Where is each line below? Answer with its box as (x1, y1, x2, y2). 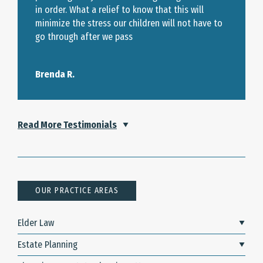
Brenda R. (35, 69, 75, 80)
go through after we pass (35, 31, 133, 43)
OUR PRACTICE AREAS (35, 186, 119, 196)
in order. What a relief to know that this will (35, 4, 204, 16)
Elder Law (18, 217, 54, 229)
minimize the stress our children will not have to (35, 18, 222, 29)
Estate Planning (18, 239, 77, 251)
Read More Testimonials (18, 119, 117, 131)
